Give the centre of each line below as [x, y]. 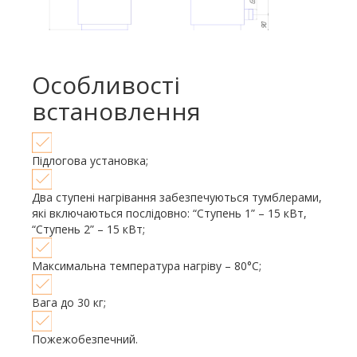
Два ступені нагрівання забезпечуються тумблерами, [177, 197]
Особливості [106, 85]
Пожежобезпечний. [85, 339]
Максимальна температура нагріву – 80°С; [147, 266]
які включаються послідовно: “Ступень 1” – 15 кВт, [169, 213]
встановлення [116, 111]
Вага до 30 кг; [69, 302]
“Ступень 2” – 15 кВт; [88, 229]
